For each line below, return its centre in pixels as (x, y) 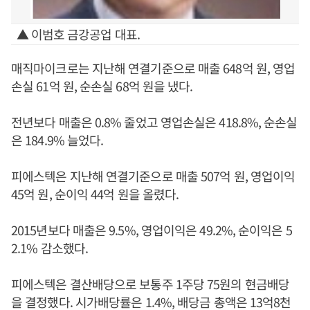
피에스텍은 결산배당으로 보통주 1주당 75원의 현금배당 (150, 284)
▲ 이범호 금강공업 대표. (78, 34)
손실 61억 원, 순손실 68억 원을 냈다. (102, 86)
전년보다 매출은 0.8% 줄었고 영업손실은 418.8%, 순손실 (154, 122)
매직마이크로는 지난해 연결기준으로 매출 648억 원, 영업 (153, 68)
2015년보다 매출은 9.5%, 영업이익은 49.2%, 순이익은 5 (152, 230)
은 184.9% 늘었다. (57, 140)
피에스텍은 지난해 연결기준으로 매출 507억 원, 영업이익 (153, 176)
